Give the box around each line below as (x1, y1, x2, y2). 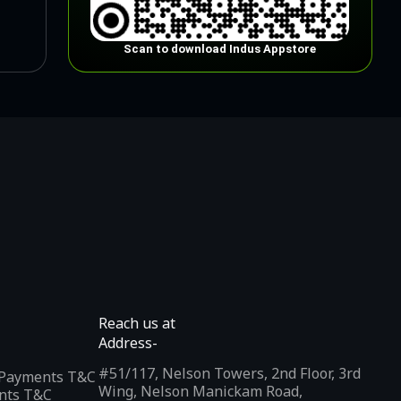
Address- (98, 333, 158, 354)
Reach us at (98, 313, 175, 334)
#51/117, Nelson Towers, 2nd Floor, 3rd (98, 363, 361, 384)
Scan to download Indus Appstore (124, 42, 317, 56)
